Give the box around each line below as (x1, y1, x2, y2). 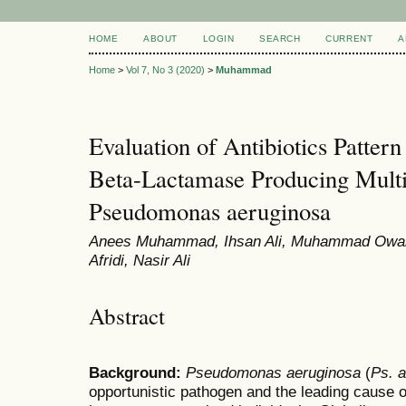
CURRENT (325, 34, 373, 43)
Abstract (89, 300, 165, 331)
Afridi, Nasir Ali (89, 251, 190, 270)
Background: (89, 363, 186, 382)
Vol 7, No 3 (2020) (126, 64, 205, 76)
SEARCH (259, 34, 301, 43)
